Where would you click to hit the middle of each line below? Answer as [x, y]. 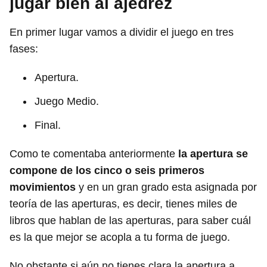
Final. [48, 125]
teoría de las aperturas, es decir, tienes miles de [123, 204]
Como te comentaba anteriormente [94, 154]
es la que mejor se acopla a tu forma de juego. [120, 237]
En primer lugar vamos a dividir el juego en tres [122, 32]
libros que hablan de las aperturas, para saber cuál [130, 221]
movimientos [43, 187]
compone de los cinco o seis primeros [107, 170]
